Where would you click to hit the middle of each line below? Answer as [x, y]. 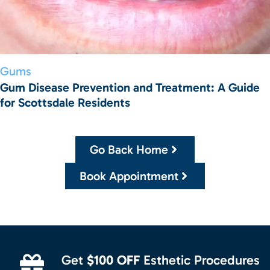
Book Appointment [129, 176]
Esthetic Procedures [200, 260]
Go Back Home [129, 150]
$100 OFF [114, 260]
